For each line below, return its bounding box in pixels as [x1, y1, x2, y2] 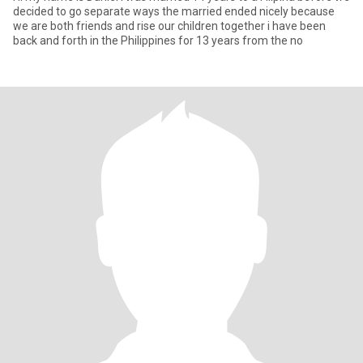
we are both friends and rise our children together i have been [13, 19, 326, 32]
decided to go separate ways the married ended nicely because [13, 5, 335, 18]
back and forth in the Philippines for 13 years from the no [13, 34, 303, 47]
